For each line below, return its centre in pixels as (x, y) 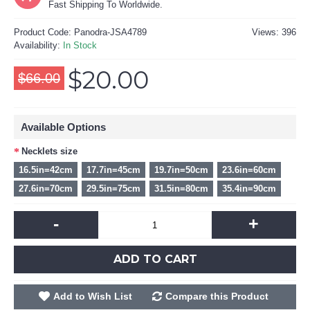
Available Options (63, 127)
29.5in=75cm (113, 189)
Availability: (38, 45)
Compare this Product (217, 296)
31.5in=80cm (181, 189)
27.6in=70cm (46, 189)
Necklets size (49, 151)
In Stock (80, 45)
